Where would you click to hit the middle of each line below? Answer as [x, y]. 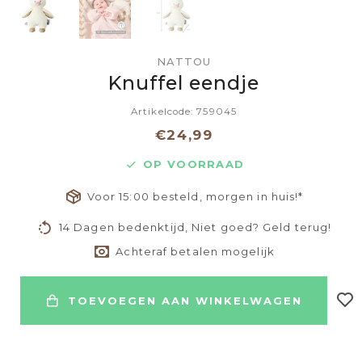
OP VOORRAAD [194, 164]
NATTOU [184, 62]
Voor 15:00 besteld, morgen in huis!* [195, 197]
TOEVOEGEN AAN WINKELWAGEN [185, 301]
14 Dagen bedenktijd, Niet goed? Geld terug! [195, 227]
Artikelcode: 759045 [184, 112]
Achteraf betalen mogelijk [195, 252]
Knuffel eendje [184, 83]
